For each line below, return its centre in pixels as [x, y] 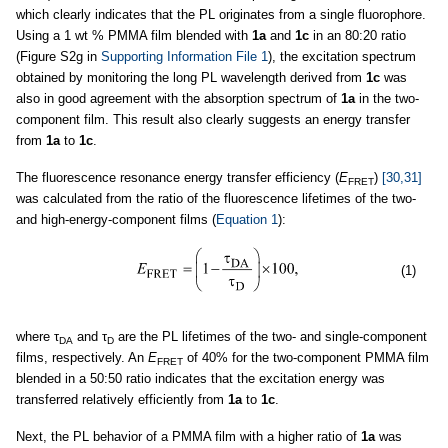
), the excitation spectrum [342, 57]
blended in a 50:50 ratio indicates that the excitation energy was [200, 379]
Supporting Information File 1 [184, 57]
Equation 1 [247, 220]
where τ [37, 337]
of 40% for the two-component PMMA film [306, 358]
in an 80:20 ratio [357, 36]
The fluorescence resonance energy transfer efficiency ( [177, 178]
